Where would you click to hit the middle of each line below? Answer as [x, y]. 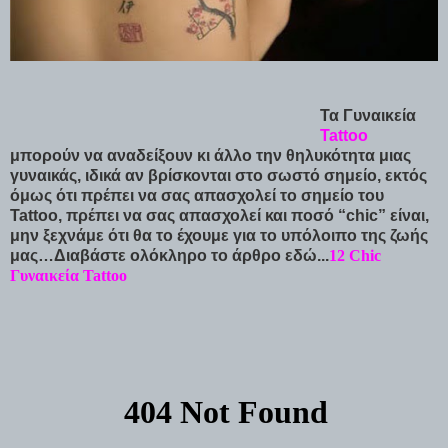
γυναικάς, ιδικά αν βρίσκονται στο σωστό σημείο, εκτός [218, 175]
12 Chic [355, 255]
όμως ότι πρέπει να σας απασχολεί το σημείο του [197, 195]
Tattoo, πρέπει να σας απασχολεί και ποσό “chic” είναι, [219, 215]
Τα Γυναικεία [368, 115]
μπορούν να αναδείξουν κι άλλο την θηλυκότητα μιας [210, 155]
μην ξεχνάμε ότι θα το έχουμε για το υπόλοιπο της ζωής [219, 235]
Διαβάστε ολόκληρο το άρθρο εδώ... [191, 255]
